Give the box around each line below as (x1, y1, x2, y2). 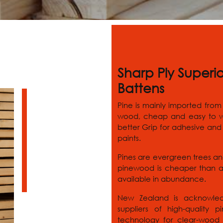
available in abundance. (117, 174, 206, 184)
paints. (117, 133, 141, 143)
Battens (117, 80, 164, 96)
